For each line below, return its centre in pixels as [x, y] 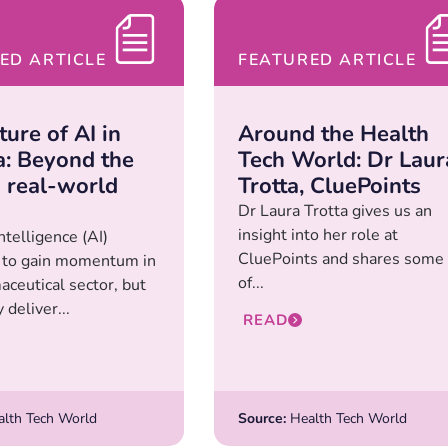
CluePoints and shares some [341, 259]
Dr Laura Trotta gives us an [335, 211]
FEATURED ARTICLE [327, 60]
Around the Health [333, 134]
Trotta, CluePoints [329, 186]
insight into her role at [318, 235]
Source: [262, 418]
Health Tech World [346, 418]
